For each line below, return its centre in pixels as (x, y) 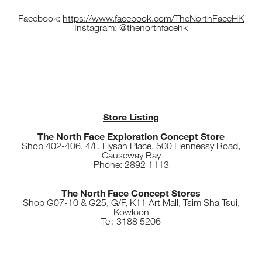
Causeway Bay (131, 156)
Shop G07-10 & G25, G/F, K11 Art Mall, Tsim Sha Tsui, (131, 203)
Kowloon (131, 212)
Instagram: (97, 28)
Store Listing (131, 117)
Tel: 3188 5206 (131, 222)
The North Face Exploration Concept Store (131, 136)
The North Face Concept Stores (131, 193)
